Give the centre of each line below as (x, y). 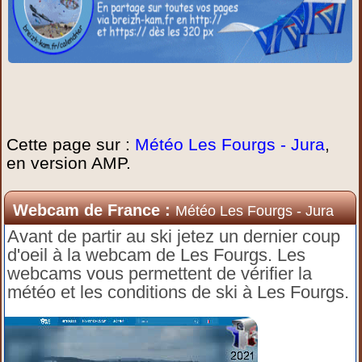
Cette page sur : (71, 144)
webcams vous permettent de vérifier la (160, 274)
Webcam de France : (95, 210)
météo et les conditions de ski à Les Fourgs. (179, 292)
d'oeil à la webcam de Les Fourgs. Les (157, 255)
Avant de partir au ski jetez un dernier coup (174, 236)
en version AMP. (69, 163)
